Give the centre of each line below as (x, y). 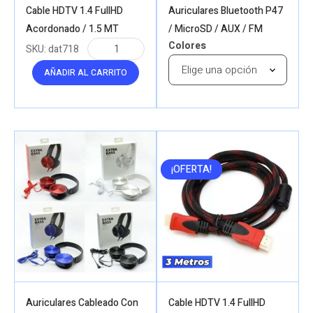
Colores (187, 46)
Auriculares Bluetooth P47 (226, 11)
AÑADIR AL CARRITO (85, 73)
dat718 (64, 50)
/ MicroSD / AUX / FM (216, 29)
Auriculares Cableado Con (82, 303)
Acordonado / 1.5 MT (72, 29)
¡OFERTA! (191, 169)
